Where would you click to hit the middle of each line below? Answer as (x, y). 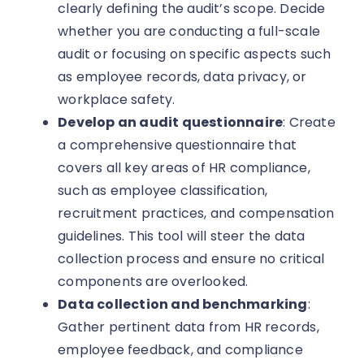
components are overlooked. (153, 282)
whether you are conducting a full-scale (189, 32)
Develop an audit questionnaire (171, 123)
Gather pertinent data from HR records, (188, 327)
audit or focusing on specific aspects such (195, 54)
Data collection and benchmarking (183, 305)
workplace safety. (117, 100)
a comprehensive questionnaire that (178, 145)
